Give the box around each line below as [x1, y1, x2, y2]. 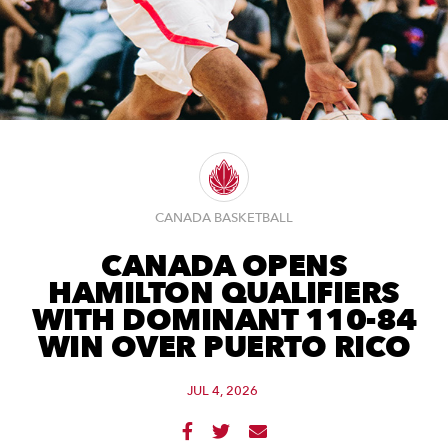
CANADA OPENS [101, 246, 347, 287]
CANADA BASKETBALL [155, 209, 293, 227]
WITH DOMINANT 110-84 [31, 300, 417, 341]
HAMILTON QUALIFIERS [48, 273, 400, 314]
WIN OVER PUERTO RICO [37, 327, 411, 368]
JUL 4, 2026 [186, 382, 258, 400]
